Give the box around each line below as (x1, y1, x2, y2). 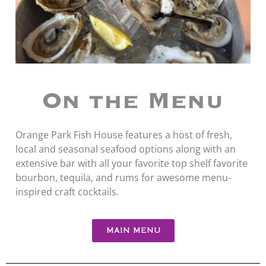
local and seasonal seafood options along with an (15, 142, 236, 156)
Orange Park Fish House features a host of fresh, (15, 128, 232, 141)
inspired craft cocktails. (15, 185, 119, 198)
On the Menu (42, 88, 224, 116)
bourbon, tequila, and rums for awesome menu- (15, 170, 231, 184)
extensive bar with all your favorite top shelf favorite (15, 156, 248, 170)
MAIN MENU (106, 226, 160, 236)
